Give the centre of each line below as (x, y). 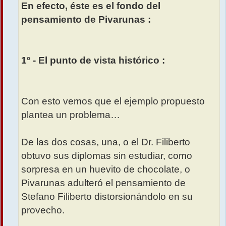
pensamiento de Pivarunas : (86, 20)
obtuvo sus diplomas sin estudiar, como (107, 156)
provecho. (43, 210)
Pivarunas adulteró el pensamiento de (103, 183)
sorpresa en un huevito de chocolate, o (106, 169)
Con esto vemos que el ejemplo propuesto (113, 101)
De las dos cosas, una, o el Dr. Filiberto (106, 142)
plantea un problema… (71, 115)
